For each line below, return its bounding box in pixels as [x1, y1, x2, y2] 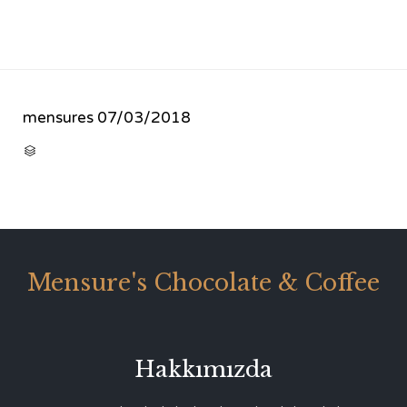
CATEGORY [36, 144, 85, 155]
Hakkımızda [134, 355, 273, 382]
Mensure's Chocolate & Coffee [27, 268, 380, 297]
